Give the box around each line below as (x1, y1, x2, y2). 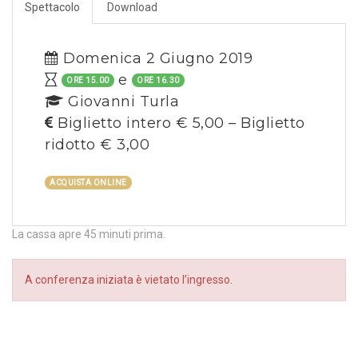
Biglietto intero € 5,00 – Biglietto (53, 114, 305, 133)
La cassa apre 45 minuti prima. (12, 228, 165, 241)
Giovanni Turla (63, 93, 179, 111)
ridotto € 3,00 (45, 136, 149, 154)
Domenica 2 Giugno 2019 (58, 50, 253, 68)
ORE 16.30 (137, 76, 180, 86)
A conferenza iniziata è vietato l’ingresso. (25, 273, 233, 287)
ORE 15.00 (66, 76, 109, 86)
